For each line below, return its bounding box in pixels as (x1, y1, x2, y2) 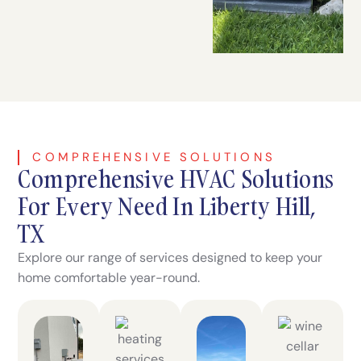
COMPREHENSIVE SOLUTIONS (32, 149, 276, 166)
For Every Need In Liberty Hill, (18, 190, 317, 223)
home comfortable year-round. (18, 269, 201, 287)
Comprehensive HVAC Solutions (18, 163, 334, 196)
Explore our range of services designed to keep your (18, 249, 323, 267)
